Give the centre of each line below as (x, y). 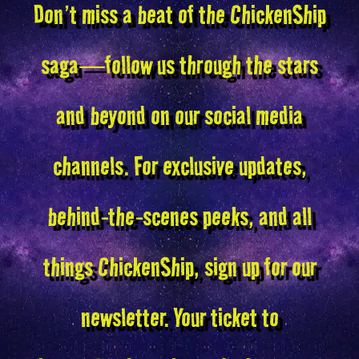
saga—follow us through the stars (179, 65)
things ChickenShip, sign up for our (179, 267)
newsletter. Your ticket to (179, 318)
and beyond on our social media (179, 116)
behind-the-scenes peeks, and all (179, 217)
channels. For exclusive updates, (179, 166)
